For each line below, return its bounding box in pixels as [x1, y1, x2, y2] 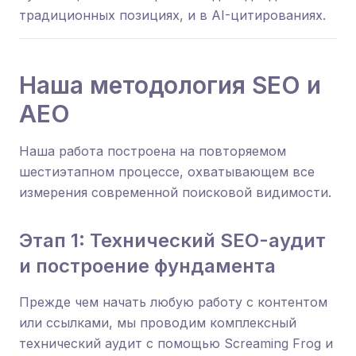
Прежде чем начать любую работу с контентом [19, 294, 327, 310]
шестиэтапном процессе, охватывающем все [19, 164, 315, 180]
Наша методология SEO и [19, 71, 321, 99]
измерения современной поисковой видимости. [19, 184, 331, 200]
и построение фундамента [19, 254, 276, 277]
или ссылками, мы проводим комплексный [19, 315, 296, 331]
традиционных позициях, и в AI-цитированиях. [19, 7, 326, 23]
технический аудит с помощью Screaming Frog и [19, 335, 333, 351]
